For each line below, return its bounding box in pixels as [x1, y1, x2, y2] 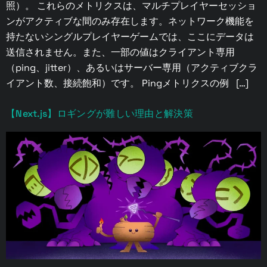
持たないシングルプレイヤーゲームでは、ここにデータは [6, 30, 254, 44]
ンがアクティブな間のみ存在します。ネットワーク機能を [6, 15, 254, 28]
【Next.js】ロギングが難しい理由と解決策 [6, 107, 193, 120]
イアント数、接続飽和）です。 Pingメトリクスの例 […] [6, 77, 249, 90]
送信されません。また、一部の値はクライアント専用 [6, 46, 235, 59]
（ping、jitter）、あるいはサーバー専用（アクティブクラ [6, 61, 257, 74]
